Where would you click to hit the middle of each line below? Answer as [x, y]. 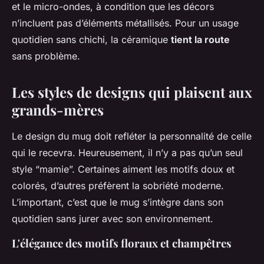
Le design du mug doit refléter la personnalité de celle [132, 136]
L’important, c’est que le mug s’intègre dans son [118, 202]
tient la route [200, 40]
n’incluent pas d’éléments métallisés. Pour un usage [125, 23]
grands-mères [58, 110]
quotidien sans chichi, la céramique [91, 40]
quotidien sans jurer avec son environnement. [113, 219]
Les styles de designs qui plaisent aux [132, 92]
